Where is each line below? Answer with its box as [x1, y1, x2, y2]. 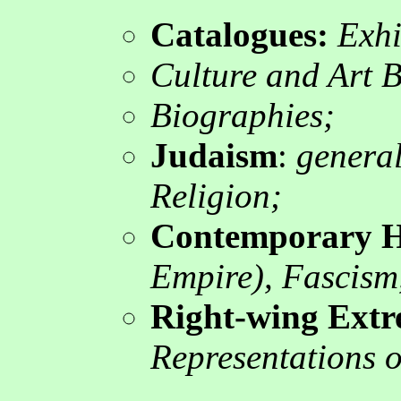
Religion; [150, 175, 282, 215]
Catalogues [150, 14, 317, 54]
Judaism [150, 135, 277, 175]
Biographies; [150, 95, 335, 134]
